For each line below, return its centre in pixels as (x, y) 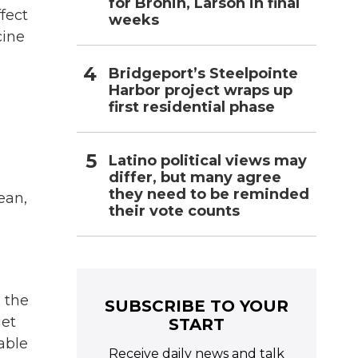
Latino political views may (208, 160)
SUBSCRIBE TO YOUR (197, 306)
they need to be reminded (209, 194)
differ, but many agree (195, 177)
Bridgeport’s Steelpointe (203, 73)
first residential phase (192, 107)
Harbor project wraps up (201, 90)
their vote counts (174, 211)
